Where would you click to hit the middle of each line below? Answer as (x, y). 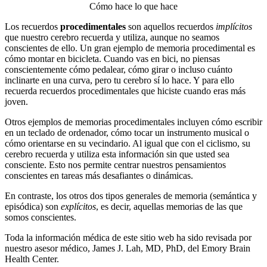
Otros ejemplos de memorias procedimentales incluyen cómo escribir (133, 122)
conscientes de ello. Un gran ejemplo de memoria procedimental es (130, 48)
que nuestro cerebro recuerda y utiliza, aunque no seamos (112, 37)
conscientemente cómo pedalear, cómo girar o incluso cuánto (119, 69)
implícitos (234, 26)
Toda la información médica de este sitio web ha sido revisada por (128, 237)
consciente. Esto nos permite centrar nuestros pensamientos (115, 164)
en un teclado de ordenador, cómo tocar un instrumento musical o (127, 132)
